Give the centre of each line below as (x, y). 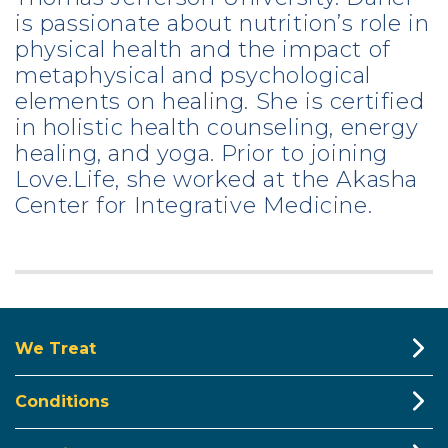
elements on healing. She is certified (220, 102)
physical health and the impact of (203, 50)
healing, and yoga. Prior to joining (201, 154)
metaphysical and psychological (193, 76)
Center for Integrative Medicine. (194, 206)
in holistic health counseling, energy (217, 128)
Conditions (62, 402)
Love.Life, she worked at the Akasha (216, 180)
